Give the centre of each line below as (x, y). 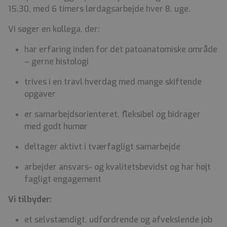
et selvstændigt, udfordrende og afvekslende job (119, 220)
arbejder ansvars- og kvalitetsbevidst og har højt (118, 167)
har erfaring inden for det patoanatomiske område (121, 50)
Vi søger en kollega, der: (55, 29)
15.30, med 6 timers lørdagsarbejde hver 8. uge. (100, 9)
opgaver (41, 94)
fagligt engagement (64, 179)
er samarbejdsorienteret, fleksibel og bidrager (112, 115)
